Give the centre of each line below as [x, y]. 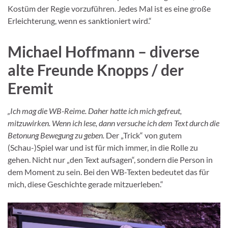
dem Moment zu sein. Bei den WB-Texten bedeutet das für [108, 172]
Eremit [31, 88]
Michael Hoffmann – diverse [104, 51]
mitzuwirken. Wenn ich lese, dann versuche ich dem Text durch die [113, 123]
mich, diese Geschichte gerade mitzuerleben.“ [85, 184]
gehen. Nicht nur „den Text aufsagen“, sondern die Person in [110, 159]
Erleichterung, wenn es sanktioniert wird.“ [80, 20]
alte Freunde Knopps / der [96, 69]
